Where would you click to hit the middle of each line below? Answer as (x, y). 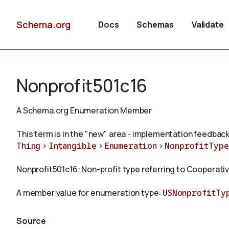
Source (31, 221)
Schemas (155, 25)
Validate (208, 25)
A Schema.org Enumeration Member (84, 110)
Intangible (73, 146)
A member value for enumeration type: (90, 193)
